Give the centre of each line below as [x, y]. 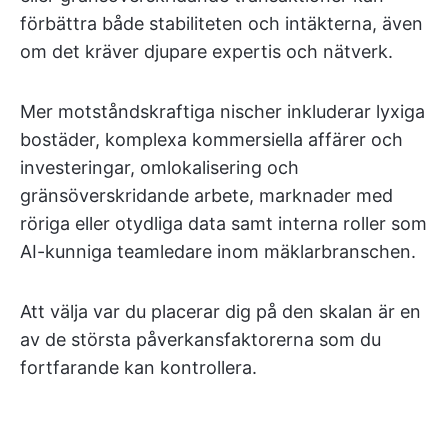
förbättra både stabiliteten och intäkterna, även [221, 23]
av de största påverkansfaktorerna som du [200, 339]
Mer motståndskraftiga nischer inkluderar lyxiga [222, 111]
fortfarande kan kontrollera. [138, 367]
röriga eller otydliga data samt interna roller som [223, 223]
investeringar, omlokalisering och [159, 167]
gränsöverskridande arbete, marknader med [206, 195]
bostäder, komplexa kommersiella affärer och [211, 139]
